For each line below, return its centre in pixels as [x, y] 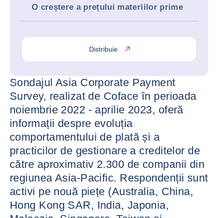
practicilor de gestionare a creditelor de [105, 151]
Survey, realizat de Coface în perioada [103, 96]
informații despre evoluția [71, 123]
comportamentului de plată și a [85, 137]
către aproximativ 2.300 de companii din [107, 164]
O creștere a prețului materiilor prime [107, 7]
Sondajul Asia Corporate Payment [93, 82]
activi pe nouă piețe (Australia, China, [102, 191]
